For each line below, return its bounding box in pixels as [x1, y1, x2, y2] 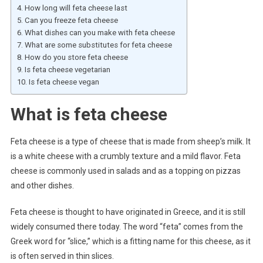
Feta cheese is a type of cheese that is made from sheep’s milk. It [10, 136, 251, 146]
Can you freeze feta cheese [24, 15, 118, 25]
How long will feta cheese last [24, 3, 127, 12]
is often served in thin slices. [10, 251, 114, 261]
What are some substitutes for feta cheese [24, 40, 172, 49]
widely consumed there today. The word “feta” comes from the [10, 221, 243, 231]
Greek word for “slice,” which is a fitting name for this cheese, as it [10, 236, 251, 246]
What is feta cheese [10, 103, 167, 124]
